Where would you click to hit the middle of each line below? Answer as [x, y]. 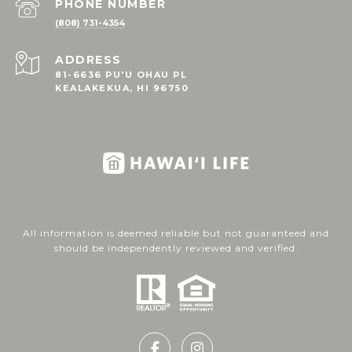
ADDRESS [88, 60]
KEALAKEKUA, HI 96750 [122, 88]
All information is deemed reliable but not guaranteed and [176, 233]
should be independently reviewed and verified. [176, 248]
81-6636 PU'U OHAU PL [121, 75]
